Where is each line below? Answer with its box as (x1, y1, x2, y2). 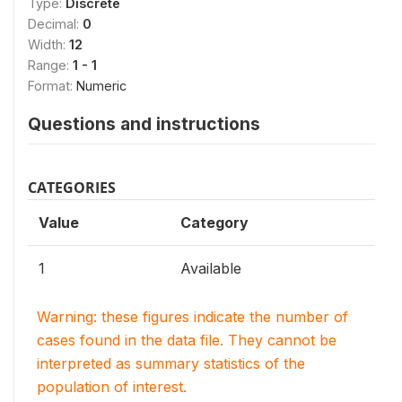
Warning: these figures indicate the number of (37, 307, 348, 326)
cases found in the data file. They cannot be (37, 330, 336, 349)
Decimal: (28, 15, 83, 31)
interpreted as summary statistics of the (37, 354, 305, 372)
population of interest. (37, 377, 187, 396)
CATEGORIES (28, 177, 116, 197)
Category (180, 213, 249, 232)
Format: (28, 77, 76, 93)
